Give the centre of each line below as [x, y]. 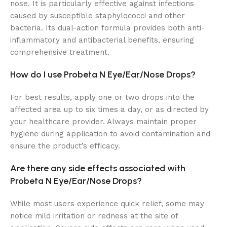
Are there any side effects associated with [98, 168]
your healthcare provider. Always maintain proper [103, 121]
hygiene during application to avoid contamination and [110, 134]
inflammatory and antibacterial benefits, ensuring [102, 40]
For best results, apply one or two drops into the [102, 97]
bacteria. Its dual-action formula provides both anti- [107, 28]
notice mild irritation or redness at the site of [94, 216]
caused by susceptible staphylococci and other [98, 15]
